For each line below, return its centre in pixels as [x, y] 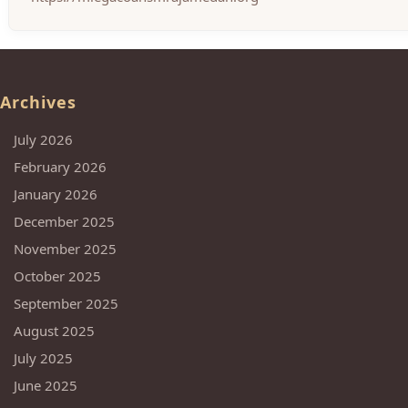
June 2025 [46, 385]
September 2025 [66, 303]
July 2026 [43, 139]
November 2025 [65, 249]
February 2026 [60, 167]
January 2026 [56, 194]
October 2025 [57, 276]
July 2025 [43, 358]
